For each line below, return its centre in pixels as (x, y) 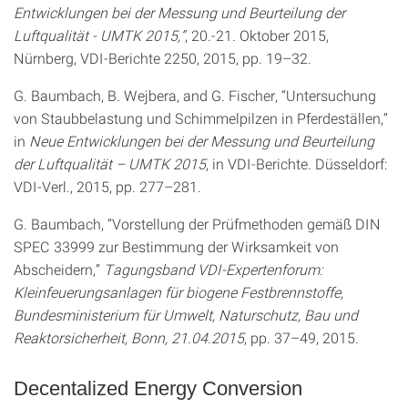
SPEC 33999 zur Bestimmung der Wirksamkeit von (176, 246)
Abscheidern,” (59, 269)
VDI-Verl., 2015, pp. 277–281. (107, 186)
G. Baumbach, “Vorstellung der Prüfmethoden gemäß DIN (197, 224)
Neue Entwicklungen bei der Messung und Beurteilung (202, 141)
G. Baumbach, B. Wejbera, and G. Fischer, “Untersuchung (195, 95)
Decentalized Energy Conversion (158, 388)
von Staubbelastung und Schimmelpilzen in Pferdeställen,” (201, 118)
